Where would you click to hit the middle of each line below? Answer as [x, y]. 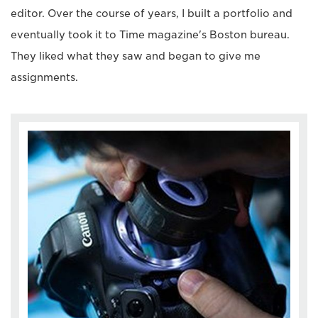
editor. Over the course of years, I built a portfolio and [152, 14]
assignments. [44, 78]
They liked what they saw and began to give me [136, 56]
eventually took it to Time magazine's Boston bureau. [150, 35]
